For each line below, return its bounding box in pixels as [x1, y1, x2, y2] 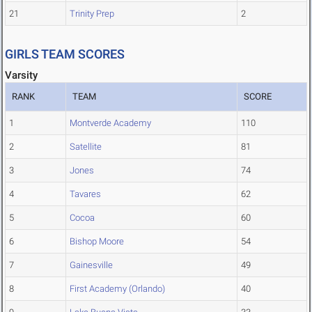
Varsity [5, 69, 38, 82]
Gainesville [70, 260, 113, 271]
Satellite [70, 141, 102, 153]
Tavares [70, 189, 101, 200]
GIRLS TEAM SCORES [5, 47, 125, 62]
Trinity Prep [70, 8, 114, 19]
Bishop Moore [70, 236, 124, 247]
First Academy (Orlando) [70, 283, 165, 295]
